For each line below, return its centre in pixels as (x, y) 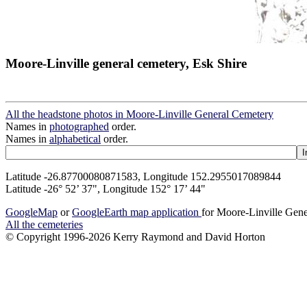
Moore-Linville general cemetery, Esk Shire (126, 63)
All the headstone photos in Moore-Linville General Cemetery (139, 114)
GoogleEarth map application (137, 212)
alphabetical (75, 139)
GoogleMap (32, 212)
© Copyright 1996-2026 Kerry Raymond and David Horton (135, 237)
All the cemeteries (44, 225)
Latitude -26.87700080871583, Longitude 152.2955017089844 (143, 177)
